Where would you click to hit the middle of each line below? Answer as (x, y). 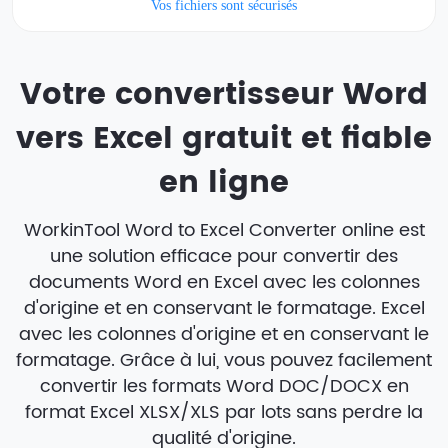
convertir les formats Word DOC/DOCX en (224, 386)
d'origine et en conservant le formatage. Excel (224, 308)
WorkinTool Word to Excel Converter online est (224, 230)
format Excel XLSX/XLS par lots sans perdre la (224, 412)
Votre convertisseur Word (224, 96)
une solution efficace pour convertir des (224, 256)
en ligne (224, 184)
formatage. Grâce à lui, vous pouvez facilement (224, 360)
